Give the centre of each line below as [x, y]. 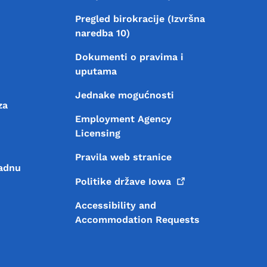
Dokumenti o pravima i [129, 57]
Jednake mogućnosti [124, 95]
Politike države [111, 181]
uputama [96, 71]
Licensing [97, 133]
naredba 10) [102, 33]
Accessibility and [115, 205]
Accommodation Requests [137, 219]
